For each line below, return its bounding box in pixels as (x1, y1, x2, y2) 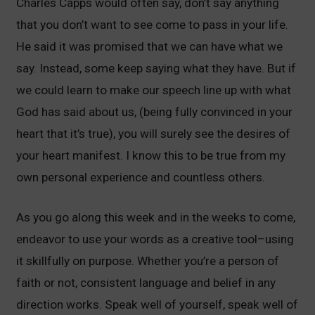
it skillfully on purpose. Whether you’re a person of (16, 253, 280, 268)
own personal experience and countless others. (16, 170, 266, 184)
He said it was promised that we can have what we (16, 39, 283, 53)
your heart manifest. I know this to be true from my (16, 148, 286, 162)
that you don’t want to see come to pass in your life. (16, 18, 289, 32)
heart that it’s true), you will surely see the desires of (16, 127, 291, 141)
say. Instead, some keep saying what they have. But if (16, 61, 297, 75)
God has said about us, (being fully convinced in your (16, 105, 293, 119)
